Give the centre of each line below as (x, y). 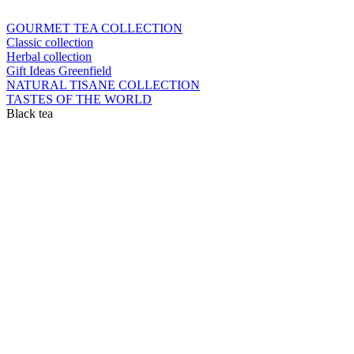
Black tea (30, 113)
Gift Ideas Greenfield (59, 70)
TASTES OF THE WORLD (79, 99)
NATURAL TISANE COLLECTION (103, 85)
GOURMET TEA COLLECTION (94, 28)
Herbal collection (49, 56)
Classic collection (50, 42)
